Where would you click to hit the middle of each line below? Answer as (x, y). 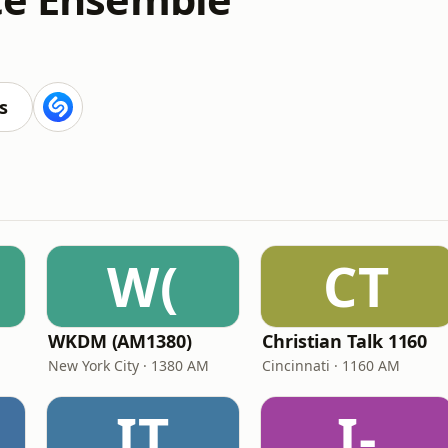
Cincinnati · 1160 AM (331, 365)
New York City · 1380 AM (128, 365)
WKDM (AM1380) (120, 341)
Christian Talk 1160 (345, 341)
